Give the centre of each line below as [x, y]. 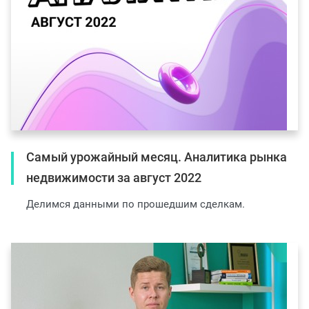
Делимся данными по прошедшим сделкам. [136, 205]
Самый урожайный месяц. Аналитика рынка [157, 157]
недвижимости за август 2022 [114, 178]
